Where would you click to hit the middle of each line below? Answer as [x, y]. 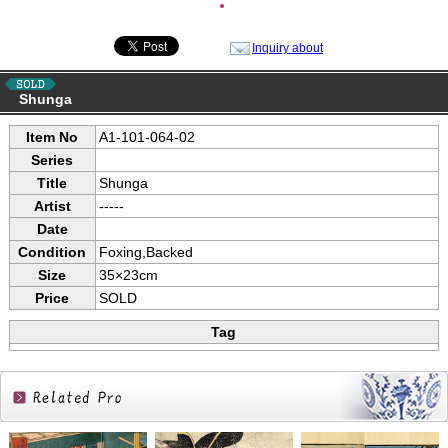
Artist [52, 206]
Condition [52, 252]
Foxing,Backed [145, 252]
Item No [52, 137]
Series [52, 160]
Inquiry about [287, 48]
